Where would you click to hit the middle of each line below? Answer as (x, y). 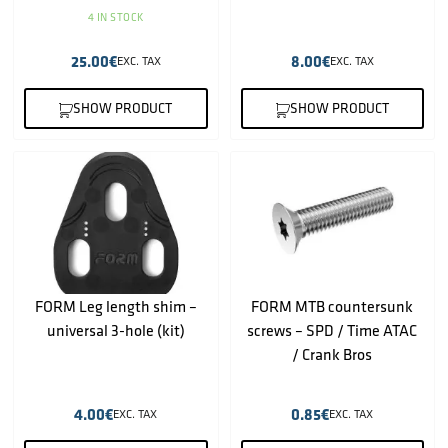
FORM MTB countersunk (332, 306)
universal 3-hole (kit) (115, 330)
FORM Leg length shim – (115, 306)
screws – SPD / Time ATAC (332, 330)
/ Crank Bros (332, 354)
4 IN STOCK (115, 17)
